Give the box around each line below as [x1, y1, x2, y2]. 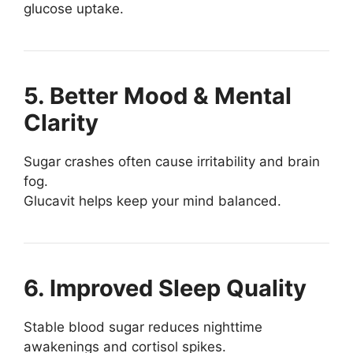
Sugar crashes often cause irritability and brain [24, 154, 320, 170]
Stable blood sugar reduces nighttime [24, 319, 262, 336]
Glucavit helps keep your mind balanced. [24, 193, 281, 210]
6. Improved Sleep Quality [24, 274, 307, 303]
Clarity [24, 109, 98, 137]
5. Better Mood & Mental [24, 82, 292, 110]
